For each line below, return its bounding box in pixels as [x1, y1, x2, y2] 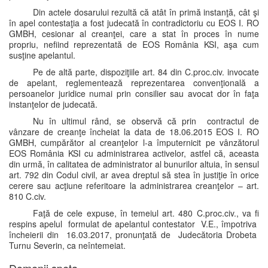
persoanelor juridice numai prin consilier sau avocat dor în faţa [9, 87, 259, 99]
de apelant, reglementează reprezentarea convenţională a [9, 77, 259, 89]
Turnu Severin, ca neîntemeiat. [9, 239, 126, 251]
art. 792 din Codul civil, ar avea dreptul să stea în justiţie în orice [9, 169, 259, 181]
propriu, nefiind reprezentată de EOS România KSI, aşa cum [9, 38, 259, 50]
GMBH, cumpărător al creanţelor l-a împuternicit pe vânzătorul [9, 136, 259, 148]
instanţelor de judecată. [9, 98, 98, 110]
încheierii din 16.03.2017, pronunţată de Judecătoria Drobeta [9, 229, 259, 240]
